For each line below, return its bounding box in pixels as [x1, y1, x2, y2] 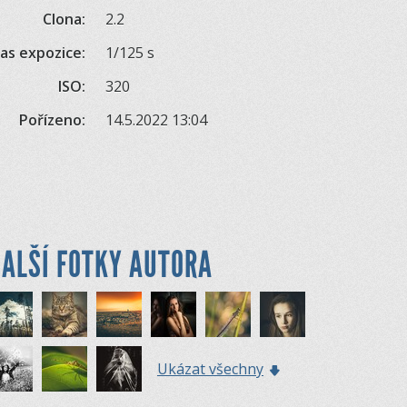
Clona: [43, 9, 86, 29]
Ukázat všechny [157, 359, 263, 379]
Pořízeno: [19, 110, 86, 130]
